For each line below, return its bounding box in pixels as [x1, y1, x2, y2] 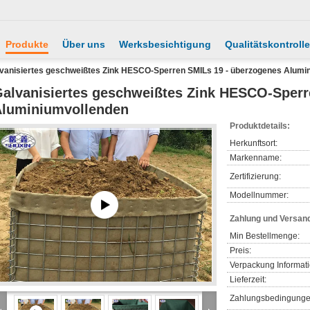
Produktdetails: [230, 121, 290, 131]
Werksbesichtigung [119, 39, 211, 50]
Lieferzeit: [230, 275, 266, 284]
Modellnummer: [230, 190, 289, 200]
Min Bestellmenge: [230, 231, 300, 241]
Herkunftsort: [230, 138, 277, 148]
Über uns [62, 39, 105, 50]
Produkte [6, 39, 48, 50]
